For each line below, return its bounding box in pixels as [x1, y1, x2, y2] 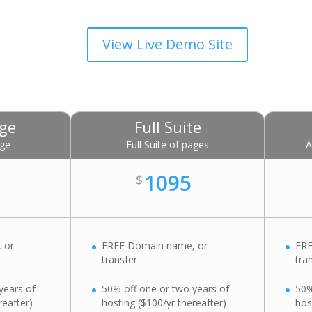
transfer [102, 252, 138, 266]
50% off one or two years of [102, 282, 230, 296]
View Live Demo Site [102, 34, 233, 54]
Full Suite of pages [126, 137, 210, 151]
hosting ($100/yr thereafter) [102, 296, 227, 310]
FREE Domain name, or [102, 238, 208, 252]
